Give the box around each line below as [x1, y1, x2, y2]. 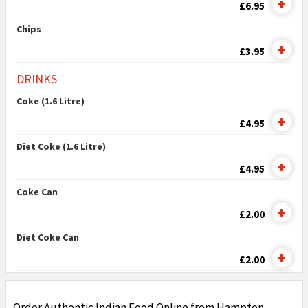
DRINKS [16, 71, 57, 87]
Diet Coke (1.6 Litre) [16, 140, 106, 153]
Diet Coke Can [16, 231, 79, 243]
